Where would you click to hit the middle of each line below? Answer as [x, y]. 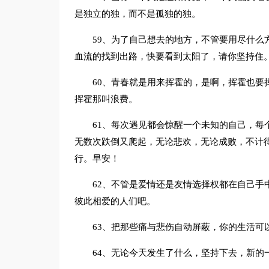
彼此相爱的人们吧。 [115, 201]
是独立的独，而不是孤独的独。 [137, 14]
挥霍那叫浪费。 [106, 99]
